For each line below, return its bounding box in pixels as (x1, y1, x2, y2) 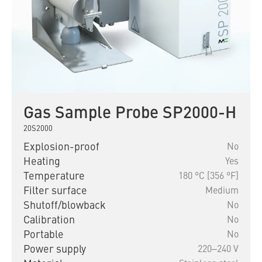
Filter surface (23, 186, 87, 197)
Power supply (23, 244, 86, 256)
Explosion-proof (23, 142, 99, 153)
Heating (23, 157, 60, 168)
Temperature (23, 171, 85, 182)
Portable (23, 230, 64, 241)
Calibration (23, 215, 75, 226)
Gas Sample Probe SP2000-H (23, 106, 236, 123)
